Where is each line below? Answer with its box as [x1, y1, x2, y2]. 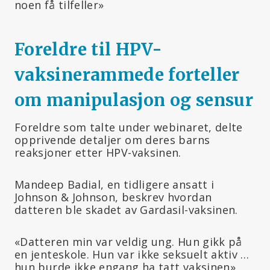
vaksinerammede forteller [14, 63, 240, 86]
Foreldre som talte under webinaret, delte [14, 119, 243, 134]
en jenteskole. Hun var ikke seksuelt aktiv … [14, 246, 250, 262]
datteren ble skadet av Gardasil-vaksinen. [14, 202, 238, 217]
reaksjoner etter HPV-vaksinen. [14, 145, 181, 160]
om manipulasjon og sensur [14, 89, 253, 111]
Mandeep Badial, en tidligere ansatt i [14, 177, 215, 192]
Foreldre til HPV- [14, 38, 163, 60]
